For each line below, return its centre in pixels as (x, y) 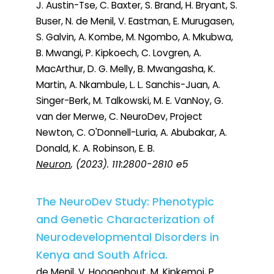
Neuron (54, 165)
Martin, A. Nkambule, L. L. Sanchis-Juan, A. (128, 85)
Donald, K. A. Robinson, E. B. (95, 149)
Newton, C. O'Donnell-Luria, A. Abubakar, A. (131, 133)
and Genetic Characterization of (125, 220)
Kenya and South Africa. (102, 255)
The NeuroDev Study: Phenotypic (125, 202)
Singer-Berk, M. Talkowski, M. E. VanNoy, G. (130, 101)
